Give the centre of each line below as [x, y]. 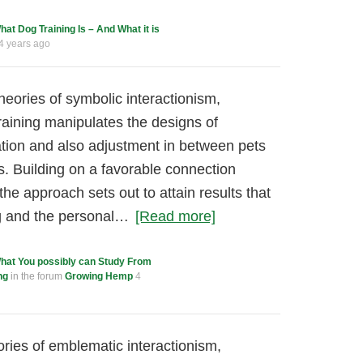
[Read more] [175, 216]
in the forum [36, 276]
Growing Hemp [99, 276]
